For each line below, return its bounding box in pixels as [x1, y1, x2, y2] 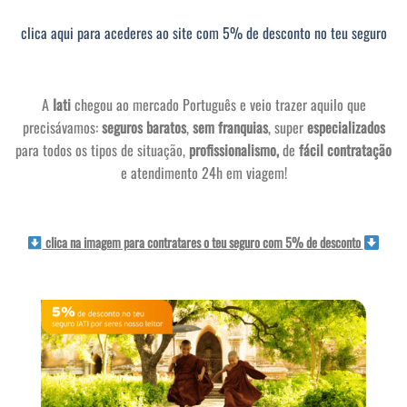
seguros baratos [101, 116, 186, 139]
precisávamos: [22, 116, 102, 139]
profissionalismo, [189, 139, 283, 162]
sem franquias [192, 116, 268, 139]
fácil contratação [299, 139, 392, 162]
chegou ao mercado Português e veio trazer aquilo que [70, 94, 366, 116]
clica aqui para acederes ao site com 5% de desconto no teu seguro [20, 21, 387, 44]
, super [267, 116, 307, 139]
